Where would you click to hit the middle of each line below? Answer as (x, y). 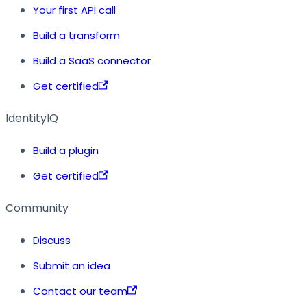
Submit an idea (72, 265)
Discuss (52, 240)
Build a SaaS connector (92, 60)
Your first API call (74, 10)
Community (37, 208)
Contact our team (80, 291)
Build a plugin (66, 150)
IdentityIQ (32, 118)
